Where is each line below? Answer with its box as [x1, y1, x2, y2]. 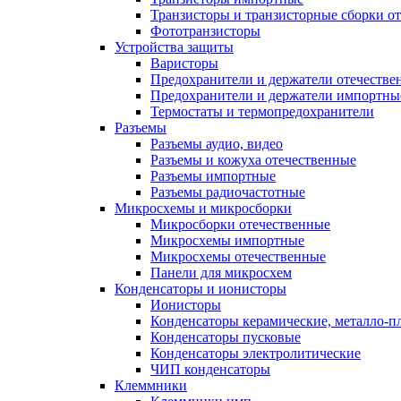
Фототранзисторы [150, 23, 260, 38]
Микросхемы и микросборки [115, 200, 292, 216]
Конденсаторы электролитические [150, 346, 361, 361]
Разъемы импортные [150, 168, 276, 183]
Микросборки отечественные [150, 217, 330, 232]
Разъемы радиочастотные [150, 184, 305, 200]
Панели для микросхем [150, 265, 292, 280]
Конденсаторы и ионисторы [115, 281, 286, 296]
